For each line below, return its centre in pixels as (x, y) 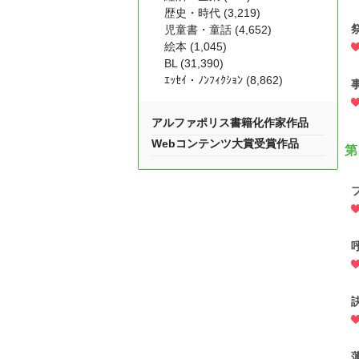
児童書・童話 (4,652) (218, 30)
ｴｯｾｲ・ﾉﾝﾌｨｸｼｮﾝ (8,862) (224, 80)
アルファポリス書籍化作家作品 (230, 123)
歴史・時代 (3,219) (212, 13)
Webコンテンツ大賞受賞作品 (225, 143)
